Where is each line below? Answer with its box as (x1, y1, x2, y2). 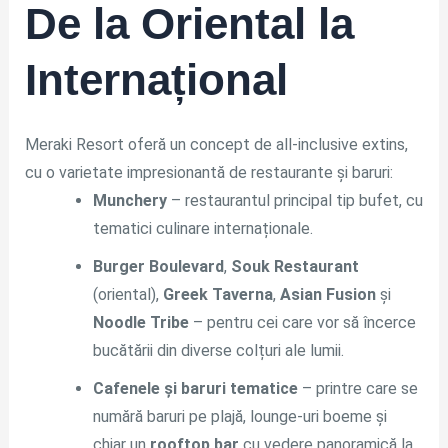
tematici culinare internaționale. (92, 219, 313, 239)
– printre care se (297, 379, 418, 399)
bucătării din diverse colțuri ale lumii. (92, 341, 344, 361)
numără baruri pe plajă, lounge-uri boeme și (92, 407, 387, 427)
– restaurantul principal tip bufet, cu (166, 191, 423, 211)
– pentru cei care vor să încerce (188, 313, 416, 333)
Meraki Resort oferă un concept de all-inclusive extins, (24, 135, 408, 155)
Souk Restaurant (230, 257, 359, 277)
